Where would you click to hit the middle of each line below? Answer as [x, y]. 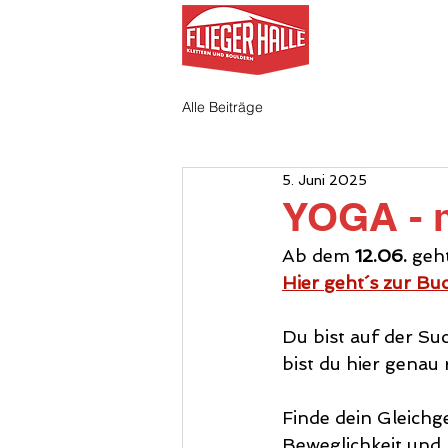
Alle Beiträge [222, 106]
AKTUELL [384, 33]
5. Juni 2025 [324, 179]
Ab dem [318, 255]
